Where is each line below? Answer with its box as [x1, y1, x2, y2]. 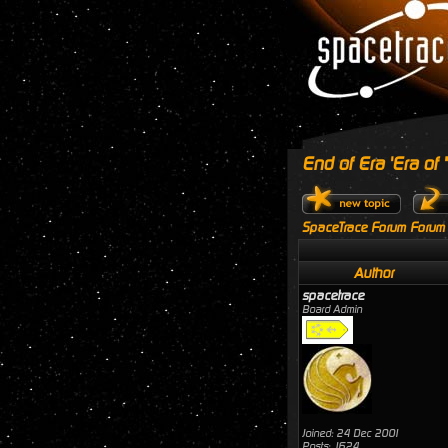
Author [354, 265, 394, 281]
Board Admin [302, 303, 362, 316]
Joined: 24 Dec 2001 [302, 427, 400, 440]
